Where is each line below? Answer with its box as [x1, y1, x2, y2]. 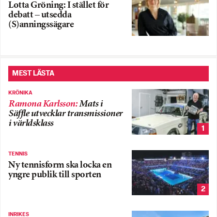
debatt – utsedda [8, 11, 71, 20]
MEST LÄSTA [12, 69, 54, 77]
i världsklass [8, 119, 53, 128]
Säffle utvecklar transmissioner [8, 109, 123, 119]
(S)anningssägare [8, 20, 74, 30]
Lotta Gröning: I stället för [8, 1, 108, 11]
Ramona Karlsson [8, 99, 75, 109]
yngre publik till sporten [8, 170, 101, 180]
